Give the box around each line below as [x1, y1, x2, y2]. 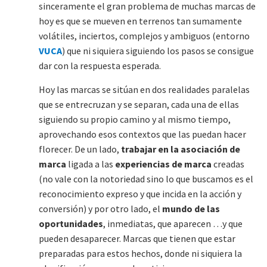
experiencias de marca [115, 157, 212, 170]
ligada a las [66, 157, 115, 170]
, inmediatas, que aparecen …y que [103, 217, 243, 229]
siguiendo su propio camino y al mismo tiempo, [39, 113, 231, 125]
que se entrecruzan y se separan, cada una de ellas [39, 98, 239, 110]
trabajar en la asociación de [121, 142, 240, 155]
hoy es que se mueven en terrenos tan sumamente [39, 14, 242, 27]
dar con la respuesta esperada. [39, 59, 161, 72]
